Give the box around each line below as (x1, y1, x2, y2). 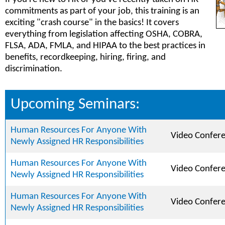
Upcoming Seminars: (11, 97, 140, 113)
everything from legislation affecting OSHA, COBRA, (5, 30, 202, 39)
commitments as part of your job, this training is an (5, 7, 199, 16)
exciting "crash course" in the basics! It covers (5, 18, 179, 28)
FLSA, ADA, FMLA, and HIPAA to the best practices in (5, 41, 205, 51)
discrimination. (5, 64, 62, 74)
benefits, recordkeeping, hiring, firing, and (5, 53, 166, 62)
